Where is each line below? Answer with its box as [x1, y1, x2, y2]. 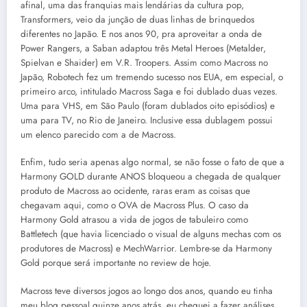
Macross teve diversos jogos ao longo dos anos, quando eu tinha [21, 284, 273, 297]
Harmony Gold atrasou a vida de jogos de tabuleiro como [21, 213, 248, 227]
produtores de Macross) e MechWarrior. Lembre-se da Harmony [21, 242, 272, 256]
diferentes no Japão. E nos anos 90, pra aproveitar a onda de [21, 27, 262, 41]
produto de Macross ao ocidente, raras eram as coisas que [21, 184, 250, 198]
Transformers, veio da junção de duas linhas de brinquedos [21, 13, 254, 27]
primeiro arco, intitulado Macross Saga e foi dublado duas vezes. [21, 85, 278, 99]
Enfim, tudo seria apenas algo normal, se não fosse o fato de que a [21, 156, 284, 169]
